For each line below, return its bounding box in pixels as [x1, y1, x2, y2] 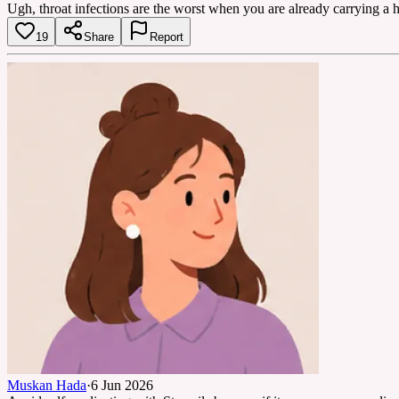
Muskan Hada [7, 377, 86, 393]
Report [150, 29, 183, 44]
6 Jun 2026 [91, 377, 153, 393]
